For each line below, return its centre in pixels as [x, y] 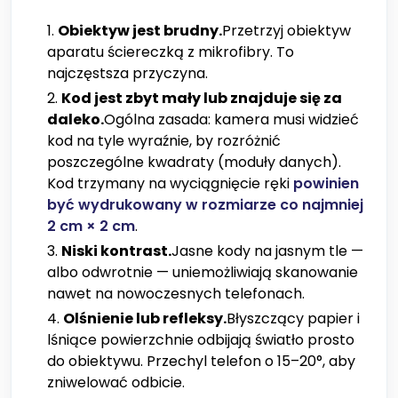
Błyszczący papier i [293, 319]
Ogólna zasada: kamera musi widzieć [231, 120]
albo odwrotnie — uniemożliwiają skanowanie [203, 273]
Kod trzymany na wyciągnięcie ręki [170, 184]
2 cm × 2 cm [91, 227]
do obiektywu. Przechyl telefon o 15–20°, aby [201, 362]
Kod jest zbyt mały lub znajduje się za [202, 99]
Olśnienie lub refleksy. [145, 319]
